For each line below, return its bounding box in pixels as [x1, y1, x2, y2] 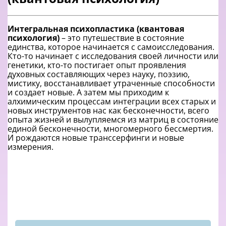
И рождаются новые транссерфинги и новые [8, 132, 184, 144]
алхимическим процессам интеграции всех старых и [8, 96, 216, 107]
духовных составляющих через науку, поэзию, [8, 69, 190, 80]
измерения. [8, 141, 53, 153]
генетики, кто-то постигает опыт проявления [8, 60, 186, 71]
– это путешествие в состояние [60, 32, 184, 44]
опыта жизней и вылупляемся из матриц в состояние [8, 114, 218, 126]
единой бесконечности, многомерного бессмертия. [8, 123, 213, 135]
